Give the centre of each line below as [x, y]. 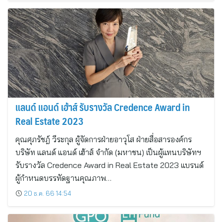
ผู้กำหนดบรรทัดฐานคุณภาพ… [63, 178]
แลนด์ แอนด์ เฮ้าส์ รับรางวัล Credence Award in [103, 107]
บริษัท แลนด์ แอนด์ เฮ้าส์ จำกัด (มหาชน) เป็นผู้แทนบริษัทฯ [108, 152]
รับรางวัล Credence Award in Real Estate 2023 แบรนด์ [110, 165]
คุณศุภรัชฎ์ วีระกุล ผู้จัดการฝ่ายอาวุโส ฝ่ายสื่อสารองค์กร [104, 139]
